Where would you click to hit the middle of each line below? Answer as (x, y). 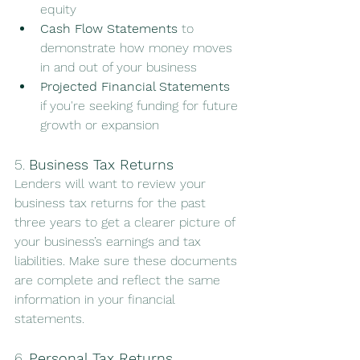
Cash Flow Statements (109, 29)
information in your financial (97, 300)
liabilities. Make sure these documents (128, 261)
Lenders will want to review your (112, 184)
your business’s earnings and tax (110, 242)
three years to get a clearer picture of (127, 223)
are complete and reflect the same (119, 280)
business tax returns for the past (112, 203)
